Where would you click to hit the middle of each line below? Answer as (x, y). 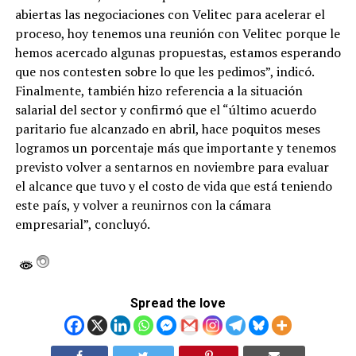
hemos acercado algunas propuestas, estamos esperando (178, 52)
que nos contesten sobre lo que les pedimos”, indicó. (164, 71)
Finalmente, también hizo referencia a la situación (159, 90)
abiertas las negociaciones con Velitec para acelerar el (170, 14)
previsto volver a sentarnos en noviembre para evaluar (172, 166)
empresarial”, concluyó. (82, 224)
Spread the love (178, 303)
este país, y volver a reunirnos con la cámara (143, 205)
